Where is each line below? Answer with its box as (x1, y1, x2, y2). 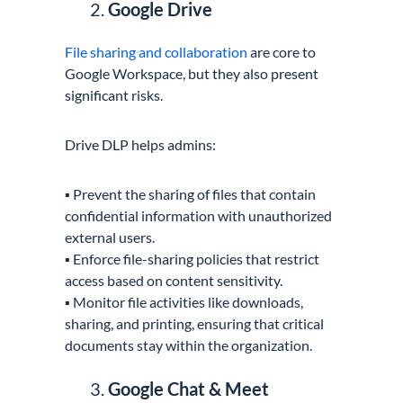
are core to (247, 43, 317, 61)
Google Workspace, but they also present (65, 65, 319, 83)
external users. (65, 228, 156, 246)
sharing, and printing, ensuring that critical (65, 315, 325, 333)
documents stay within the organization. (65, 336, 313, 354)
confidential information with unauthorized (65, 207, 333, 225)
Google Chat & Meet (108, 378, 270, 400)
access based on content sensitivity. (65, 272, 283, 290)
